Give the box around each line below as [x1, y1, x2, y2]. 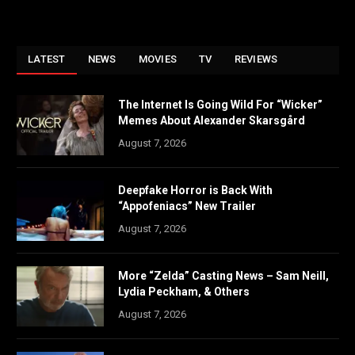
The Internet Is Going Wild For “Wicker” [118, 98, 323, 112]
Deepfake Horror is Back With [118, 184, 273, 197]
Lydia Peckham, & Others [118, 285, 250, 299]
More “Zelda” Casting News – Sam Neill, [118, 269, 329, 283]
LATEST [28, 53, 66, 66]
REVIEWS [234, 53, 278, 66]
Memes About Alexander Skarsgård [118, 114, 305, 128]
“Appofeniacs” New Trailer [118, 200, 256, 213]
